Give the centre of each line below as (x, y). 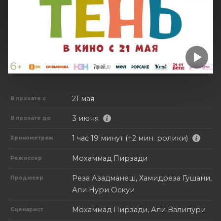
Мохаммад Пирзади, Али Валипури (139, 209)
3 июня (85, 118)
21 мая (83, 98)
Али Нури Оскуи (103, 190)
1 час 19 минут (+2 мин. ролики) (130, 138)
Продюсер (27, 178)
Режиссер (26, 158)
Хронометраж (32, 138)
